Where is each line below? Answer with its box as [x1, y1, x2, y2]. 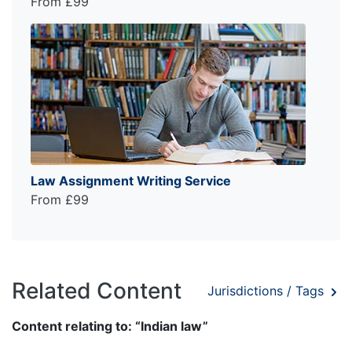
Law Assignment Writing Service [31, 172, 231, 189]
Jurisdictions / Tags [207, 283, 328, 299]
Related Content [12, 277, 181, 304]
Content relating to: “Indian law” [12, 317, 208, 334]
